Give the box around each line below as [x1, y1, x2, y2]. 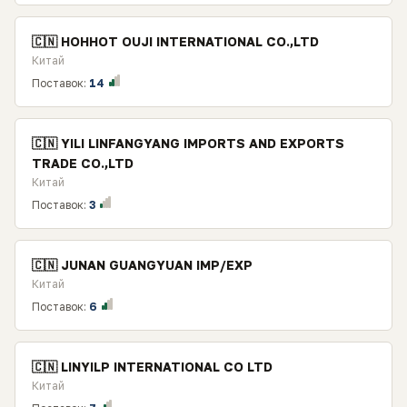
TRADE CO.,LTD [32, 155, 134, 171]
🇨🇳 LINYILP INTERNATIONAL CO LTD [32, 359, 273, 374]
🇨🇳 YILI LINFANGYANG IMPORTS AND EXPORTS [32, 135, 344, 151]
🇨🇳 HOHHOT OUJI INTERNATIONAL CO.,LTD [32, 34, 319, 49]
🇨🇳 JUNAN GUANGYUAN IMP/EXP [32, 257, 253, 273]
